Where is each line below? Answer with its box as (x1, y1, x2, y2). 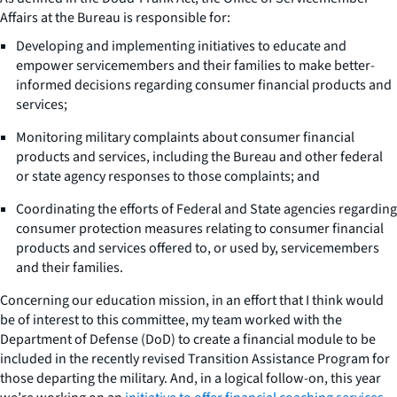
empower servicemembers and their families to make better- (16, 55, 375, 75)
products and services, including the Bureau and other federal (16, 146, 383, 167)
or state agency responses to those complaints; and (16, 166, 320, 186)
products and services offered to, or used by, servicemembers (16, 237, 379, 258)
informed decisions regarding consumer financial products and (16, 74, 392, 95)
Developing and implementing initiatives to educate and (16, 35, 346, 56)
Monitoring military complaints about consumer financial (16, 127, 354, 147)
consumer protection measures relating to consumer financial (16, 218, 384, 238)
